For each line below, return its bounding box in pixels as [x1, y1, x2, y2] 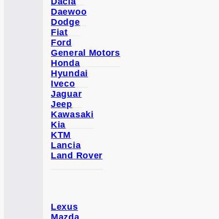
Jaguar [51, 89, 82, 99]
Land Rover [51, 151, 103, 160]
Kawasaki [51, 109, 94, 119]
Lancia [51, 140, 81, 150]
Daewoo [51, 7, 87, 17]
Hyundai [51, 68, 88, 78]
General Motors [51, 48, 120, 58]
